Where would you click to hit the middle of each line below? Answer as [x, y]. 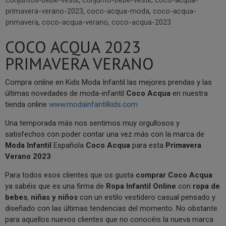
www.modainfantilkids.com [93, 105]
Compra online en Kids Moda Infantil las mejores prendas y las [108, 82]
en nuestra [189, 94]
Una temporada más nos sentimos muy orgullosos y [92, 123]
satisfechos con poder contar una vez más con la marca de [105, 134]
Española [70, 146]
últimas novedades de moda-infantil [66, 94]
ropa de [206, 186]
